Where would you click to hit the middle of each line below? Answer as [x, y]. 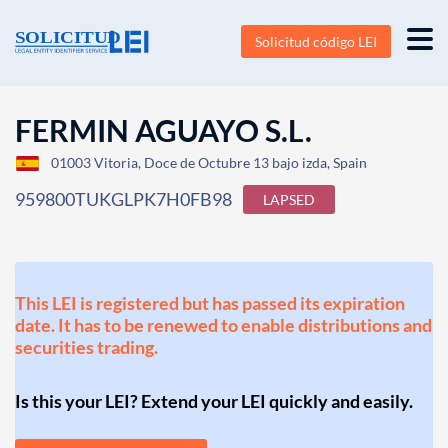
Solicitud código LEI [316, 41]
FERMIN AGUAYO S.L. [163, 130]
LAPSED [289, 199]
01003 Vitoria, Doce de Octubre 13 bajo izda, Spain [209, 162]
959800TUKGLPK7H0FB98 [123, 199]
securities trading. [86, 347]
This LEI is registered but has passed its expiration [210, 303]
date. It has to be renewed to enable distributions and [223, 325]
